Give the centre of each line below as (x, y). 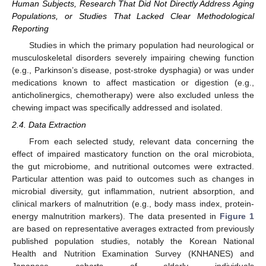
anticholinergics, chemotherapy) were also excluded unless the (133, 95)
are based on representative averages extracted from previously (133, 228)
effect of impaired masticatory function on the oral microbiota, (133, 153)
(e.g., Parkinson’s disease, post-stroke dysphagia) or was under (133, 70)
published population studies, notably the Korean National (133, 241)
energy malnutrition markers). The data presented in (116, 216)
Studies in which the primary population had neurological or (141, 45)
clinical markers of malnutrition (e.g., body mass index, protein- (133, 203)
